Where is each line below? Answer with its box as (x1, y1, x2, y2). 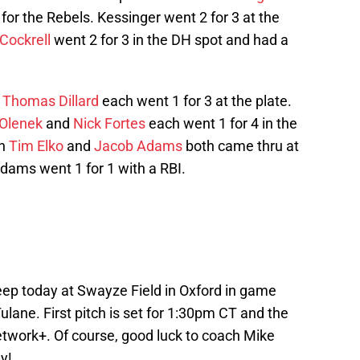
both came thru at (182, 137, 299, 155)
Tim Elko (9, 137, 63, 155)
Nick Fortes (73, 115, 145, 133)
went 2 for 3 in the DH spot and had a (51, 31, 288, 49)
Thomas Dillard (2, 92, 99, 110)
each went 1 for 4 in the (145, 115, 297, 133)
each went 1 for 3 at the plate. (99, 92, 292, 110)
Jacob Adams (94, 137, 182, 155)
